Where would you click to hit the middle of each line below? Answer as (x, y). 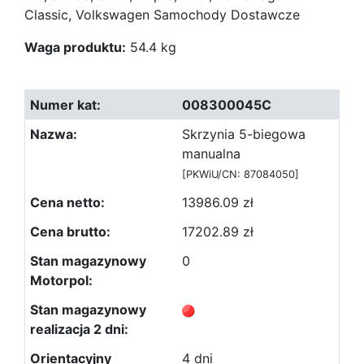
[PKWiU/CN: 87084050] (240, 174)
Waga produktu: (75, 47)
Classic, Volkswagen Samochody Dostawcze (162, 15)
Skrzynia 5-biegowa (244, 134)
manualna (211, 154)
